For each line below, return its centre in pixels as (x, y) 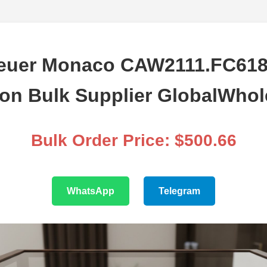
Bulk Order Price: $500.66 (133, 141)
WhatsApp (91, 191)
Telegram (179, 191)
